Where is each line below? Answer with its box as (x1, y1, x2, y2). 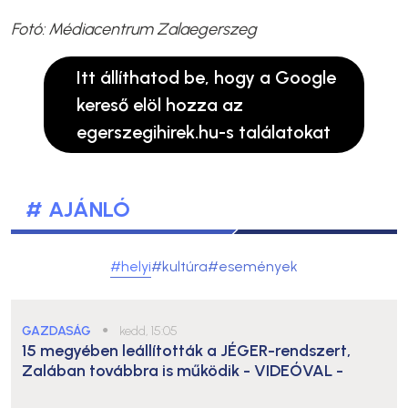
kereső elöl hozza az (76, 94, 243, 116)
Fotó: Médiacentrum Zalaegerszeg (11, 19, 257, 39)
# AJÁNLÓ (25, 196, 130, 222)
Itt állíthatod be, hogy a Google (76, 66, 336, 88)
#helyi (110, 258, 151, 275)
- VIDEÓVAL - (243, 361, 347, 381)
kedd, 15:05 (119, 323, 178, 339)
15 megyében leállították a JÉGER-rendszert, (22, 341, 351, 361)
